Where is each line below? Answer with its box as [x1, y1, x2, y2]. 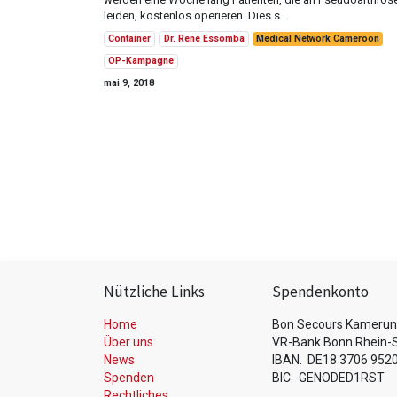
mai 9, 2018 [104, 76, 154, 89]
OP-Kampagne [108, 55, 175, 67]
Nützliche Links [104, 282, 205, 302]
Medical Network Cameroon [255, 32, 379, 44]
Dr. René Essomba [163, 32, 245, 44]
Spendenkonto [272, 282, 369, 302]
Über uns [104, 335, 153, 350]
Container [108, 32, 152, 44]
